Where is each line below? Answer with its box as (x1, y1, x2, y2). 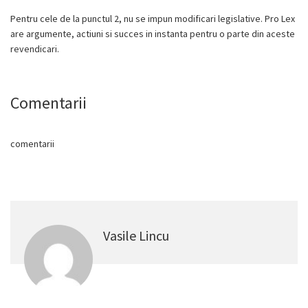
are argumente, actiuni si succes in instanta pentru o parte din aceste (10, 27, 295, 40)
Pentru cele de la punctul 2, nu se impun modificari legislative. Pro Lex (10, 12, 295, 25)
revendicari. (10, 43, 59, 55)
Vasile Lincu (103, 227, 169, 244)
